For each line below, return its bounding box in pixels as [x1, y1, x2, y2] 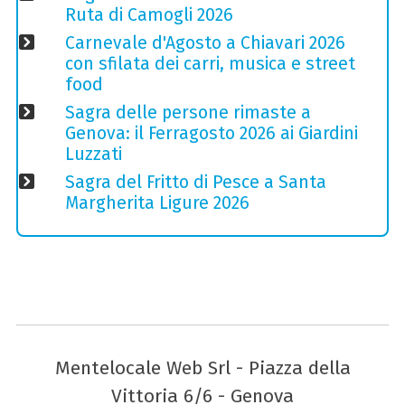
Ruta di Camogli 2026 [64, 4, 233, 25]
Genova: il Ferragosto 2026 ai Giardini [64, 122, 358, 144]
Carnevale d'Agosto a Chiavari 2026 [64, 32, 345, 53]
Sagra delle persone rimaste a [64, 101, 311, 123]
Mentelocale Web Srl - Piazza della [54, 356, 351, 381]
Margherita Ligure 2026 [64, 192, 250, 213]
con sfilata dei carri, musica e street [64, 52, 355, 74]
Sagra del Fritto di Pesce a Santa [64, 171, 326, 193]
